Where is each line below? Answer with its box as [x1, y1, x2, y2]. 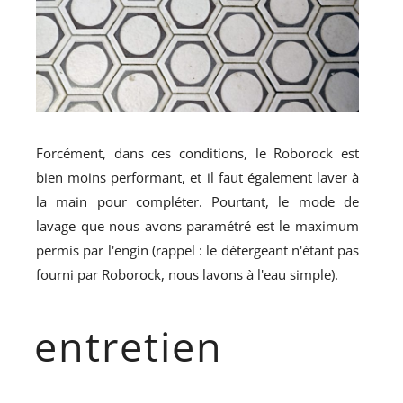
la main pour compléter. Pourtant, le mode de [36, 193, 360, 211]
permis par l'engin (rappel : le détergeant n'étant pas [36, 241, 360, 260]
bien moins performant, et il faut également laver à [36, 168, 360, 187]
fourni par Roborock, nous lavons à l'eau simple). [36, 265, 338, 284]
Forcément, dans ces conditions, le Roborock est [36, 144, 360, 163]
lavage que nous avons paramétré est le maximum [36, 217, 360, 236]
